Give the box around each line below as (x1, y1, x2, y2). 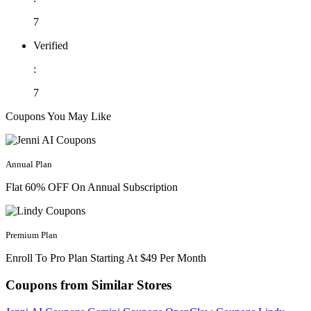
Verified (33, 40, 68, 52)
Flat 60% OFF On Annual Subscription (6, 181, 178, 194)
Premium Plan (6, 230, 58, 241)
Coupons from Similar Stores (6, 278, 171, 293)
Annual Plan (6, 159, 52, 170)
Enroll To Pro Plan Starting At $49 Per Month (6, 252, 206, 264)
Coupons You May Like (6, 110, 111, 123)
